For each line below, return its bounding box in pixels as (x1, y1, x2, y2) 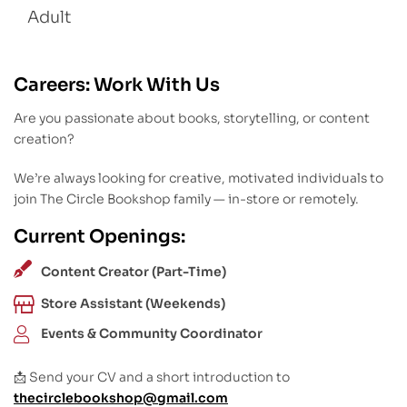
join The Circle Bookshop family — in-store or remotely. (14, 191, 359, 207)
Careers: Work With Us (14, 74, 220, 97)
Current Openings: (14, 224, 185, 248)
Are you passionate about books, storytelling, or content (14, 110, 370, 127)
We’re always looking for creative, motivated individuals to (14, 170, 383, 186)
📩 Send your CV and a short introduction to (14, 368, 290, 385)
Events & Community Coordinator (41, 324, 263, 342)
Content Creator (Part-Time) (41, 263, 226, 280)
